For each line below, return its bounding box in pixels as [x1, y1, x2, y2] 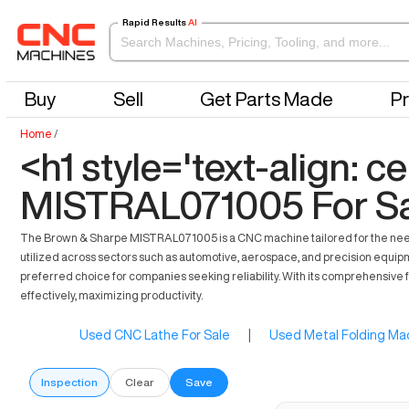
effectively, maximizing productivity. [20, 289, 203, 302]
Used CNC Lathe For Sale [79, 328, 230, 341]
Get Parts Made [200, 89, 334, 109]
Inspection [41, 375, 98, 388]
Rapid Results [121, 17, 186, 27]
